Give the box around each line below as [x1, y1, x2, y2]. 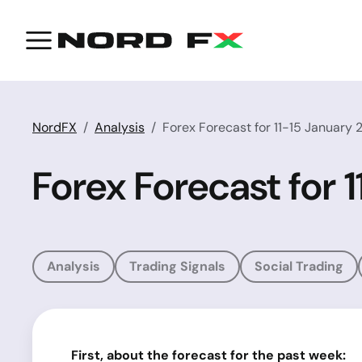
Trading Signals [129, 258, 225, 275]
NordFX [32, 119, 77, 136]
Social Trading [255, 258, 343, 275]
